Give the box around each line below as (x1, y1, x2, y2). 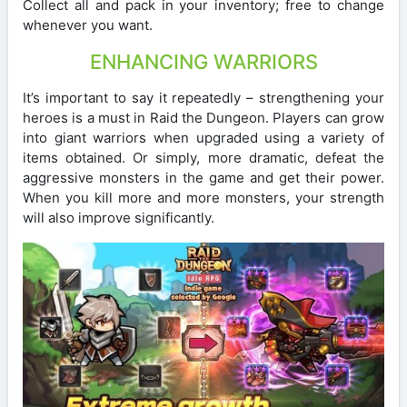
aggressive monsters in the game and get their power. (23, 168, 384, 186)
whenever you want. (23, 15, 153, 34)
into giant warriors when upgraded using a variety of (23, 128, 384, 146)
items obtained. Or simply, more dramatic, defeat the (23, 148, 384, 166)
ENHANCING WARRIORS (89, 49, 318, 74)
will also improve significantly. (23, 208, 214, 226)
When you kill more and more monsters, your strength (23, 188, 384, 206)
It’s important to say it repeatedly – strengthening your (23, 88, 384, 106)
